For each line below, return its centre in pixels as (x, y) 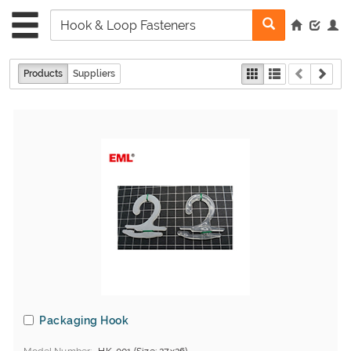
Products (43, 74)
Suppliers (94, 74)
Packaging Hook (84, 320)
